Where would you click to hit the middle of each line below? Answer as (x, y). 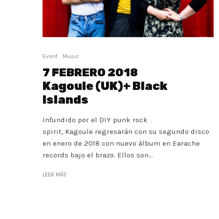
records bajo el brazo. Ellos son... (98, 155)
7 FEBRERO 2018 (90, 73)
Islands (66, 100)
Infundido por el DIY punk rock (95, 120)
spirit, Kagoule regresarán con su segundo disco (126, 132)
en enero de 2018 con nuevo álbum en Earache (121, 143)
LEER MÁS (55, 175)
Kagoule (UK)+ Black (105, 86)
